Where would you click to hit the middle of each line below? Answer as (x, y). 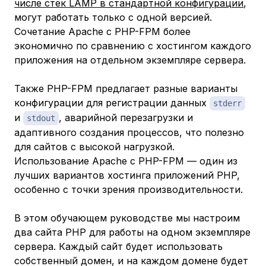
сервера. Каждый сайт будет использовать (118, 247)
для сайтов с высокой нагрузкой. (94, 147)
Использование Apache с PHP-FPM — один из (126, 161)
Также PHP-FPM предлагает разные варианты (126, 89)
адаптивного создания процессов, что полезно (129, 133)
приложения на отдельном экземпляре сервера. (130, 60)
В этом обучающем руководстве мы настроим (127, 218)
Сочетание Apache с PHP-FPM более (102, 32)
